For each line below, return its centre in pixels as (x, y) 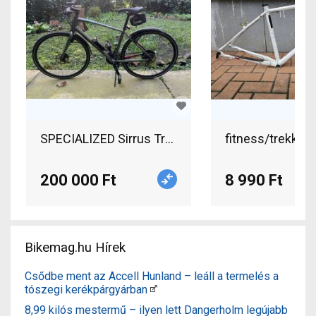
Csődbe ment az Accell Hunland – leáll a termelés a (152, 276)
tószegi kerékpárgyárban (86, 289)
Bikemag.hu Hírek (75, 247)
